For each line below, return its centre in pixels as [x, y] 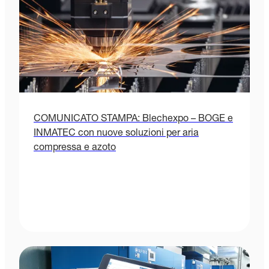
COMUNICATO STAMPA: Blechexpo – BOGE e [133, 120]
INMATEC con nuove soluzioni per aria [116, 134]
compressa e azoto [75, 149]
